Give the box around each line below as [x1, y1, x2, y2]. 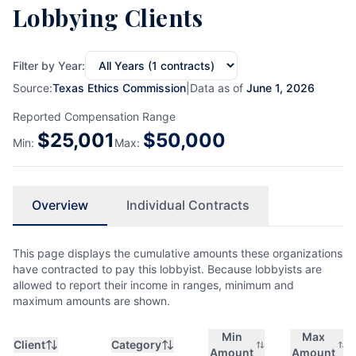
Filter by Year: [13, 58, 85, 72]
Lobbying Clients [13, 2, 203, 33]
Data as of [190, 81, 246, 95]
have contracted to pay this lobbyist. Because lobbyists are [13, 262, 322, 276]
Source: [13, 81, 52, 95]
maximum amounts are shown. [13, 294, 170, 308]
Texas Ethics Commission [52, 81, 186, 95]
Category [111, 338, 161, 351]
